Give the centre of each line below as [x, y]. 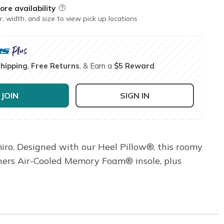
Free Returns [55, 65]
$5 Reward [134, 65]
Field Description [87, 8]
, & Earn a [97, 65]
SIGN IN [135, 95]
